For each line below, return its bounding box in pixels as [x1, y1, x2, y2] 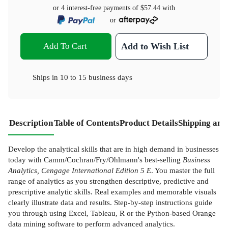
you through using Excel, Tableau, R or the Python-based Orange [8, 209, 216, 218]
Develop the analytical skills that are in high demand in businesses [8, 145, 219, 154]
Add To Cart [43, 41, 87, 51]
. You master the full [151, 166, 215, 175]
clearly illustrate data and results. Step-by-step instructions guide [8, 198, 212, 207]
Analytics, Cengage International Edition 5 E [8, 166, 151, 175]
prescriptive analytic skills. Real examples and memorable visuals [8, 187, 216, 196]
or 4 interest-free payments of [53, 4, 140, 12]
